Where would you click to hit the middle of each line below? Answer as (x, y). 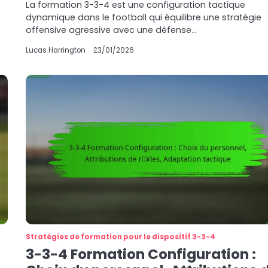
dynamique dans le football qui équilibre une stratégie (144, 17)
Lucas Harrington (56, 50)
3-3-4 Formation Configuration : (141, 254)
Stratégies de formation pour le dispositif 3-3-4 (121, 237)
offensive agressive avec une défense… (112, 30)
